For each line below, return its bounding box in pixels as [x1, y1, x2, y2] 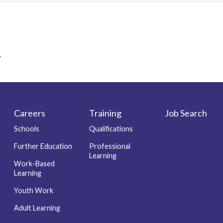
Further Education [13, 142, 72, 151]
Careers [13, 108, 45, 119]
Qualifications [89, 124, 133, 133]
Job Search [164, 108, 207, 119]
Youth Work [13, 186, 53, 195]
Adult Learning [13, 204, 60, 213]
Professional [89, 142, 130, 151]
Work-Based [13, 159, 55, 168]
